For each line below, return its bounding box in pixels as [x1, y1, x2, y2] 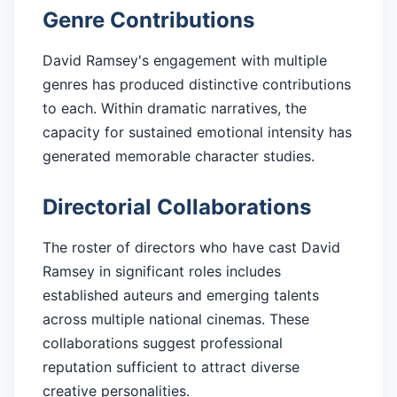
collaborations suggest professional [43, 334, 283, 353]
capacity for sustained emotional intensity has [43, 123, 352, 142]
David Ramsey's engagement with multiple [43, 51, 327, 70]
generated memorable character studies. [43, 147, 315, 166]
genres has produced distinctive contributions [43, 75, 351, 94]
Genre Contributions [43, 7, 254, 34]
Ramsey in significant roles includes [43, 262, 281, 281]
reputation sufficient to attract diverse [43, 358, 300, 377]
